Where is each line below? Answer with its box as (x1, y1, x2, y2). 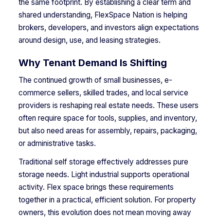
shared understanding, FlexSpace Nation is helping (18, 10, 187, 19)
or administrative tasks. (18, 139, 96, 148)
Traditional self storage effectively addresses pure (18, 157, 188, 166)
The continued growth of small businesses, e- (18, 75, 172, 85)
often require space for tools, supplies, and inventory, (18, 113, 197, 123)
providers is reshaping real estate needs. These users (18, 101, 199, 110)
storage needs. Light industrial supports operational (18, 169, 189, 179)
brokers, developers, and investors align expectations (18, 22, 199, 32)
